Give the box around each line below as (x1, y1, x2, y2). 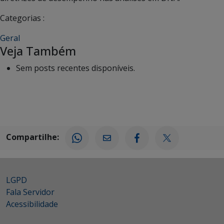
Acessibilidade (6, 198, 58, 209)
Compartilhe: (6, 131, 59, 143)
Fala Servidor (6, 186, 54, 197)
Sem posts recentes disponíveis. (16, 62, 135, 73)
